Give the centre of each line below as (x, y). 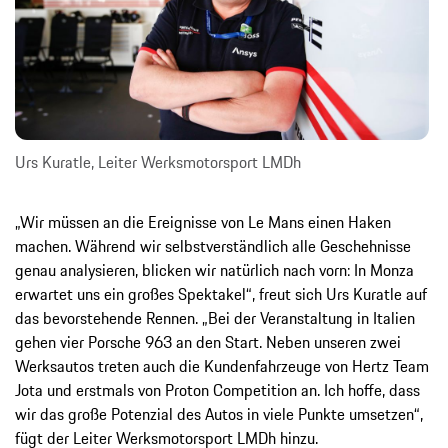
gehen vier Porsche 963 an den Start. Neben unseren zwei (208, 341)
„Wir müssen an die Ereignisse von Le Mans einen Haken (203, 221)
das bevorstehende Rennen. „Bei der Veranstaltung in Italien (215, 317)
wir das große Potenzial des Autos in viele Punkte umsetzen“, (219, 413)
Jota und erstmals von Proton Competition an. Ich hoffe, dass (217, 389)
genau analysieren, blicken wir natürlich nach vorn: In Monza (214, 269)
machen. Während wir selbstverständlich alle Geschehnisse (213, 245)
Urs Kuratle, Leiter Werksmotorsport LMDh (158, 161)
